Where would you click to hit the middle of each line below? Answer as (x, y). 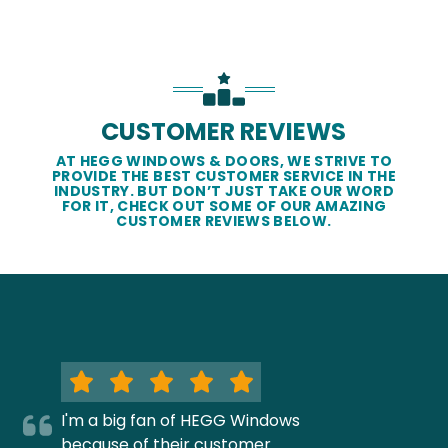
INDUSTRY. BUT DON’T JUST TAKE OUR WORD (224, 191)
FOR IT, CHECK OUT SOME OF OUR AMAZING (224, 206)
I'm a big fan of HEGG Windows (181, 421)
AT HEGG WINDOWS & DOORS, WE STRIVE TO (224, 161)
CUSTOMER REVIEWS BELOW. (224, 221)
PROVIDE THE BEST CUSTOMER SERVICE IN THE (223, 176)
